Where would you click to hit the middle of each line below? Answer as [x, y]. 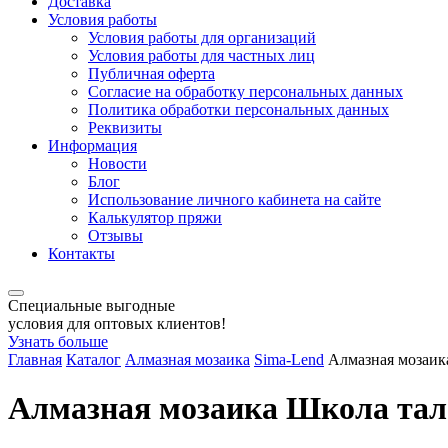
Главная [35, 359]
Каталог [93, 359]
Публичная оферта [151, 73]
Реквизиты [125, 127]
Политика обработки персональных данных [238, 109]
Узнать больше [58, 341]
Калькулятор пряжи [155, 217]
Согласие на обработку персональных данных [245, 91]
